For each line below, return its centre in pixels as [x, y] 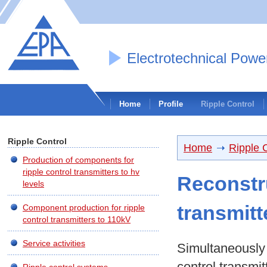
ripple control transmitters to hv [81, 172]
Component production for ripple [84, 207]
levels [33, 184]
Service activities [54, 243]
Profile [171, 104]
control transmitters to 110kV [77, 219]
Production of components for [78, 160]
